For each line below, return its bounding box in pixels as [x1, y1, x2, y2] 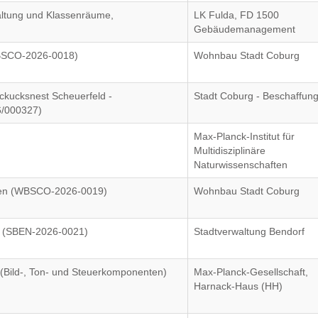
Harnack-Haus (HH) [194, 280, 283, 292]
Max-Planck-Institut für [194, 131, 295, 142]
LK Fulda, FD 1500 [194, 9, 280, 21]
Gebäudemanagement [194, 23, 296, 35]
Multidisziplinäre [194, 145, 266, 156]
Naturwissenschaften [194, 159, 288, 170]
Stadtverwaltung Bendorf [194, 226, 305, 237]
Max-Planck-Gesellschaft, [194, 266, 309, 278]
